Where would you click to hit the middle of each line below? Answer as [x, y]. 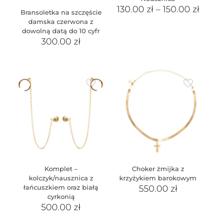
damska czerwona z [61, 22]
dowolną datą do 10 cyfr [61, 31]
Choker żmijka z [158, 168]
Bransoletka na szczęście [61, 12]
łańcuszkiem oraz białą [61, 187]
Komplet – [61, 168]
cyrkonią [61, 196]
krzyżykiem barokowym [158, 178]
